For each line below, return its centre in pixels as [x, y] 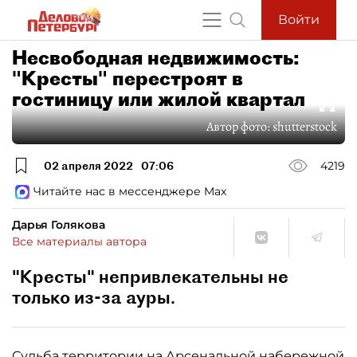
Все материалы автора [79, 241]
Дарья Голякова [59, 225]
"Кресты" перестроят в [127, 78]
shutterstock [305, 127]
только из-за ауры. [94, 297]
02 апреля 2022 [88, 165]
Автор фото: [239, 127]
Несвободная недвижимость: [156, 57]
